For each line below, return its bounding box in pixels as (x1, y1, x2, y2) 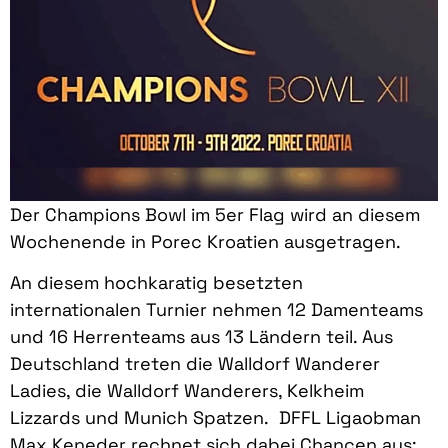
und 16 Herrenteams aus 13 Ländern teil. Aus (10, 325, 393, 349)
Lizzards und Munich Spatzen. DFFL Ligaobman (10, 406, 421, 430)
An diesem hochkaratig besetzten (10, 271, 303, 295)
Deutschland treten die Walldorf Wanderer (10, 352, 380, 376)
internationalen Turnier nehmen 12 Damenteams (10, 298, 423, 322)
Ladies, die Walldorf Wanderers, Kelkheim (10, 379, 364, 403)
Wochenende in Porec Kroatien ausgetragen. (10, 230, 401, 253)
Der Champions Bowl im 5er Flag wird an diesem (10, 203, 420, 226)
